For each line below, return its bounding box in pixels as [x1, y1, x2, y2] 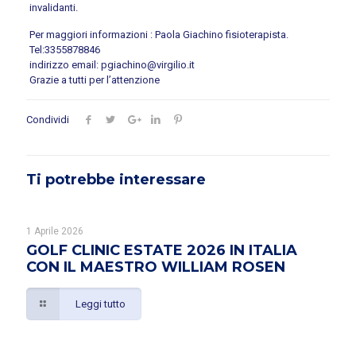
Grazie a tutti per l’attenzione [29, 74, 160, 86]
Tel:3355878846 [29, 44, 100, 56]
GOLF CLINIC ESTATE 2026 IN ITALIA [26, 242, 297, 259]
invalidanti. [29, 2, 78, 14]
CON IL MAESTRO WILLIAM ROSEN [26, 258, 285, 276]
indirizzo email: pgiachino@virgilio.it [29, 59, 195, 71]
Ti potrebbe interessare [26, 171, 206, 188]
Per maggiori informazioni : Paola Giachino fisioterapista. [29, 29, 288, 41]
